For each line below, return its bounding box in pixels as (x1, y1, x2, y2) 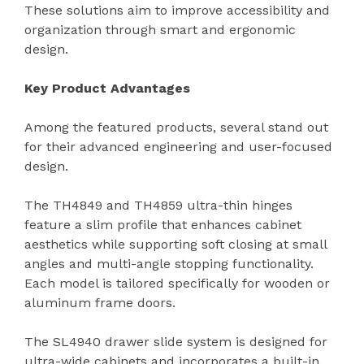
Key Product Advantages (24, 80, 190, 96)
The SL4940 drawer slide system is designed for (24, 333, 327, 349)
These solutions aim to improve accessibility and (24, 2, 330, 18)
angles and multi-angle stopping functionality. (24, 255, 314, 271)
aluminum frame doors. (24, 294, 175, 310)
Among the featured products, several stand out (24, 119, 328, 135)
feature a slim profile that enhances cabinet (24, 216, 301, 232)
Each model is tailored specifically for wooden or (24, 275, 330, 291)
